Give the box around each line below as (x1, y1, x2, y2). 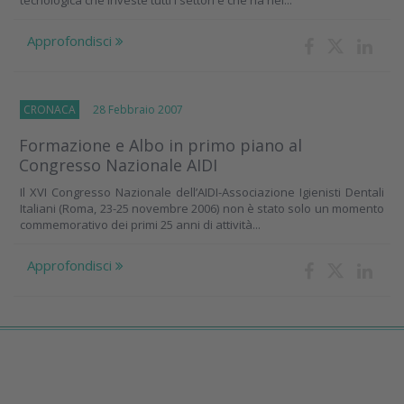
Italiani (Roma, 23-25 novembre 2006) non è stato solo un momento (20, 200, 384, 217)
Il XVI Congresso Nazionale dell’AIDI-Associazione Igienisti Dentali (20, 184, 384, 201)
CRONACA (23, 102, 76, 118)
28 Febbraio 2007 (79, 102, 183, 118)
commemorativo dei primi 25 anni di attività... (20, 216, 261, 234)
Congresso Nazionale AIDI (19, 154, 217, 177)
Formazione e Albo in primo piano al (19, 134, 302, 157)
